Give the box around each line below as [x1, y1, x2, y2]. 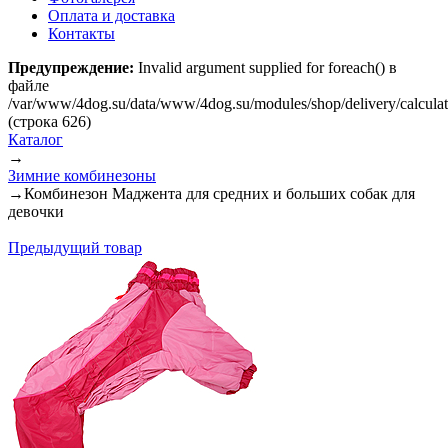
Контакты [48, 25, 115, 42]
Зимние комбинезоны [8, 167, 156, 184]
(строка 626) [8, 113, 91, 130]
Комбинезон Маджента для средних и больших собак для [24, 185, 415, 202]
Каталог [8, 131, 63, 148]
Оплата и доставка [48, 7, 175, 24]
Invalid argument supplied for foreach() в [134, 59, 397, 76]
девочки [8, 203, 64, 220]
